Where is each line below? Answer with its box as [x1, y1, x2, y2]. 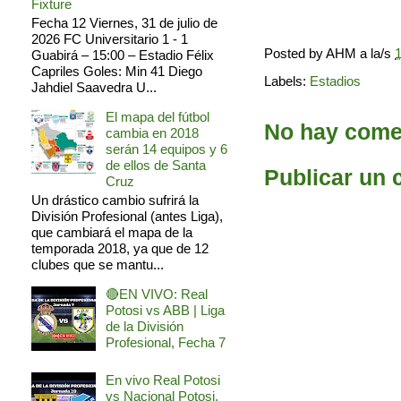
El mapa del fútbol [106, 109, 209, 125]
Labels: [264, 73, 310, 89]
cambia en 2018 [106, 125, 199, 141]
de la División [106, 319, 183, 335]
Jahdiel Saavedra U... [31, 80, 157, 96]
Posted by [264, 46, 326, 62]
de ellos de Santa [106, 158, 206, 174]
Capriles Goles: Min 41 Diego [31, 64, 202, 80]
